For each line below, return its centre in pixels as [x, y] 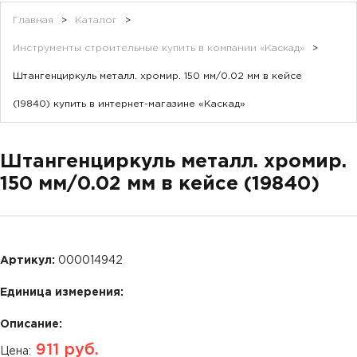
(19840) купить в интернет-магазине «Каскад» [129, 104]
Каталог [96, 20]
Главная [33, 20]
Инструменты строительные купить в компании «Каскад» [159, 48]
